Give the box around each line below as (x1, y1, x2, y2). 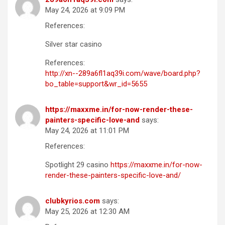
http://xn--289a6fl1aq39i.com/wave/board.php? (45, 68, 200, 78)
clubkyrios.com (45, 196, 100, 205)
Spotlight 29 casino (45, 160, 110, 169)
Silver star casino (45, 39, 102, 49)
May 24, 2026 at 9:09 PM (45, 5, 125, 15)
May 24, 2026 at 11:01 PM (45, 126, 129, 135)
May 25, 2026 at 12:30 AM (45, 206, 130, 216)
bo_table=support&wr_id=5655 (45, 79, 147, 88)
